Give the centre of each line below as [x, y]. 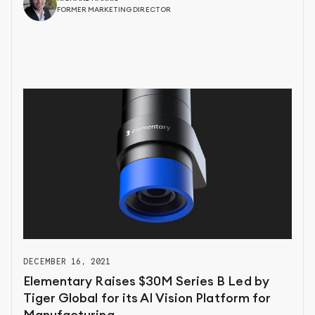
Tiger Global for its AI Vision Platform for [147, 298]
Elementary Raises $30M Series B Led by [146, 282]
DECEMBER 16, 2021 [67, 262]
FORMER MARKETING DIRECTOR [114, 10]
